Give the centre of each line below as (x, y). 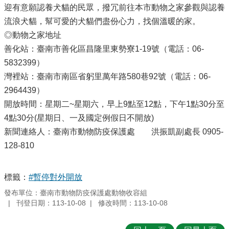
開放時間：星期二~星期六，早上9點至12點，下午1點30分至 (114, 104)
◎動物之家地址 (33, 35)
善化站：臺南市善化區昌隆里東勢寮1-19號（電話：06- (104, 49)
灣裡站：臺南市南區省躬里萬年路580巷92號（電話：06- (107, 76)
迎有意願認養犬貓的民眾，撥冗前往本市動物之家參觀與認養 (114, 7)
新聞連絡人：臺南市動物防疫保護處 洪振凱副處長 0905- (114, 131)
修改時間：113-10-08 (133, 203)
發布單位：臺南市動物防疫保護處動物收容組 (76, 193)
